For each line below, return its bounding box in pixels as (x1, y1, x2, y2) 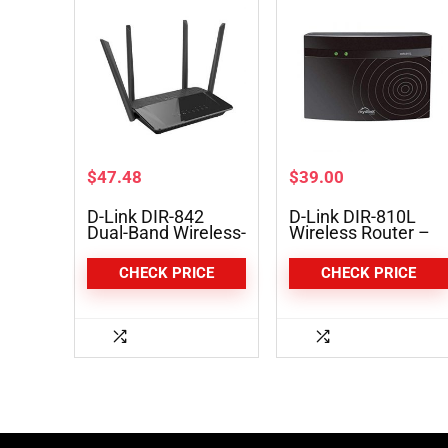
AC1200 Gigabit (86, 238, 211, 259)
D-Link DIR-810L (288, 206, 416, 227)
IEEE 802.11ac (288, 238, 402, 259)
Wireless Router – (288, 222, 430, 243)
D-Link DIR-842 (86, 206, 204, 227)
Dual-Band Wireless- (86, 222, 246, 243)
